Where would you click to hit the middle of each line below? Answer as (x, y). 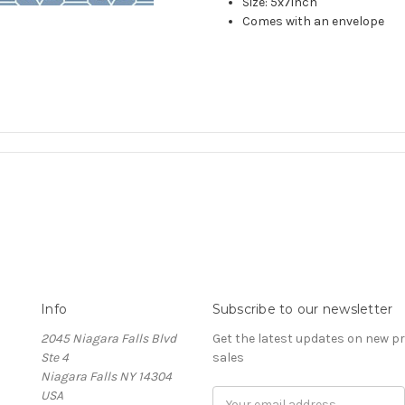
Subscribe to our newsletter (302, 309)
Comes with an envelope (314, 22)
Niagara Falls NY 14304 (106, 376)
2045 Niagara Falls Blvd (108, 338)
